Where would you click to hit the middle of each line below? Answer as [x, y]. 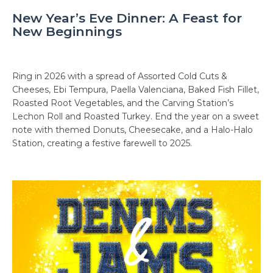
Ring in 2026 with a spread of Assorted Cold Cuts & [120, 76]
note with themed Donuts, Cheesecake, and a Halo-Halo [133, 130]
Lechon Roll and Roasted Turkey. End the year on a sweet [136, 117]
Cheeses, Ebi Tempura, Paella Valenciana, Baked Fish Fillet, [136, 90]
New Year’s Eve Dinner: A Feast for [127, 18]
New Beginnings [67, 32]
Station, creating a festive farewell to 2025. [102, 144]
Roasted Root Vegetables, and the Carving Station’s [123, 103]
